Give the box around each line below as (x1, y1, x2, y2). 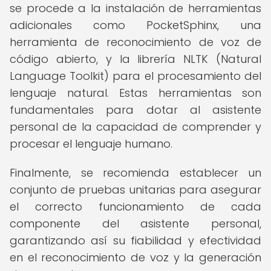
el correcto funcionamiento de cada (10, 199, 261, 214)
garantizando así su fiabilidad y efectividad (10, 233, 261, 248)
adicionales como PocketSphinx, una (10, 18, 261, 33)
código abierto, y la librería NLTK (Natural (10, 51, 261, 67)
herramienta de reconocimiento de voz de (10, 34, 261, 50)
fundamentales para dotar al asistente (10, 102, 261, 117)
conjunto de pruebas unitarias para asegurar (10, 182, 261, 197)
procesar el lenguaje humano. (10, 136, 172, 151)
